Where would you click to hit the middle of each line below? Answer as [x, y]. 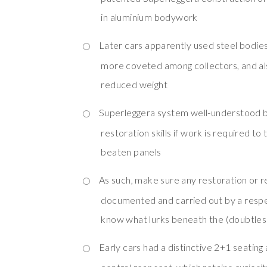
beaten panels [131, 151]
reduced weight [134, 84]
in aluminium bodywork [149, 17]
